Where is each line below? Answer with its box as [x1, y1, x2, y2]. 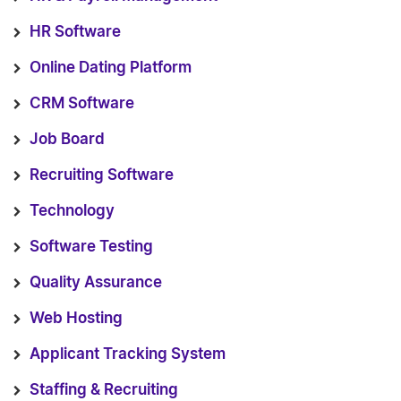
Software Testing [30, 239, 153, 254]
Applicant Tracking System [30, 346, 226, 362]
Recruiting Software [30, 167, 174, 183]
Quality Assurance [30, 275, 162, 290]
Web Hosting [30, 311, 123, 326]
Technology [30, 203, 115, 218]
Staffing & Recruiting [30, 382, 178, 397]
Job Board [30, 132, 105, 147]
